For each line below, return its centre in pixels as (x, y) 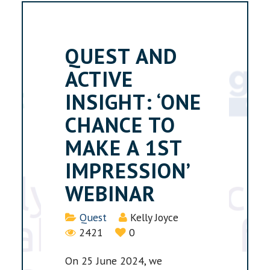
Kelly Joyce (155, 218)
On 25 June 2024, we (114, 261)
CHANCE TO (121, 124)
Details (81, 217)
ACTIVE (99, 79)
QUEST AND (121, 56)
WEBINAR (111, 193)
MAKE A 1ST (124, 147)
